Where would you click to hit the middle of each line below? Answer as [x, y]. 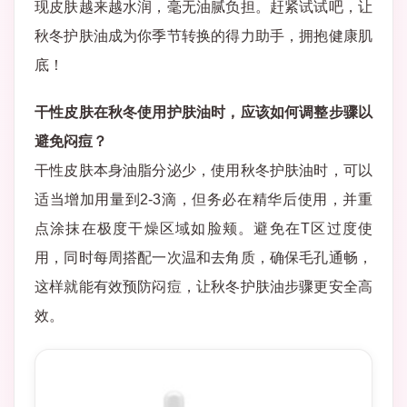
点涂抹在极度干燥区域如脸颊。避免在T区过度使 [203, 228]
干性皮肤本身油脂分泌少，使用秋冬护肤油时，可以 [203, 170]
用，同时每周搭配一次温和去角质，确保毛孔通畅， [203, 258]
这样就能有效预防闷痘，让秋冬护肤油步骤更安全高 [203, 287]
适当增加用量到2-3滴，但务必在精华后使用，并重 [203, 199]
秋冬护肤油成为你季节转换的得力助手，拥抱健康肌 [203, 36]
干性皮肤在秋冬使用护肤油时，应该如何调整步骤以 [203, 112]
